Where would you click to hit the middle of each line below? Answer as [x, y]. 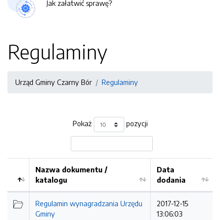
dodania [171, 180]
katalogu [51, 180]
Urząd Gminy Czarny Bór [54, 82]
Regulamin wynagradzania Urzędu [89, 203]
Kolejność [30, 190]
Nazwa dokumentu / [71, 169]
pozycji [136, 124]
